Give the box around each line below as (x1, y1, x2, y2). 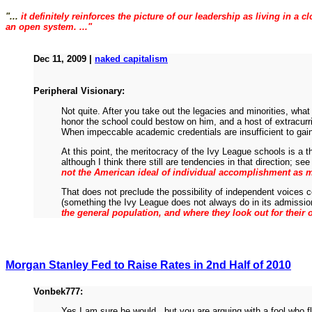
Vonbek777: (33, 286, 83, 297)
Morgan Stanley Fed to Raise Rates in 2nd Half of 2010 (6, 258, 291, 271)
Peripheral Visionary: (33, 86, 125, 97)
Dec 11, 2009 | (33, 54, 95, 65)
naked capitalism (95, 54, 168, 65)
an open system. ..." (6, 22, 92, 33)
